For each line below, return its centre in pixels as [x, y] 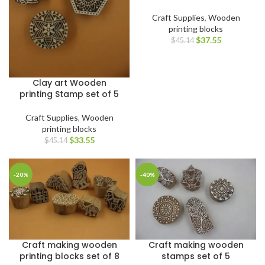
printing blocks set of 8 [69, 256]
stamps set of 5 [196, 256]
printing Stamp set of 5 [69, 94]
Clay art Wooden [69, 83]
